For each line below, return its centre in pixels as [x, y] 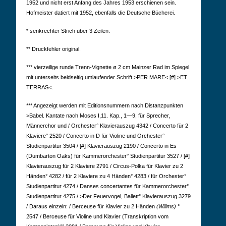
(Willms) [166, 206]
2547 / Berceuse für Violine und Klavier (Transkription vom [97, 216]
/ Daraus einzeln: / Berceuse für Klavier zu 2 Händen [91, 206]
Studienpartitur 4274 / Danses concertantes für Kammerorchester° [107, 186]
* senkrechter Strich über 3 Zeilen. [68, 31]
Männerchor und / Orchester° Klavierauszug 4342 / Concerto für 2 [107, 126]
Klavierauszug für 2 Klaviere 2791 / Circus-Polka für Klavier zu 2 [105, 166]
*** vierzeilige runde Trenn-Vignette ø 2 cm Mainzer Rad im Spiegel [108, 67]
